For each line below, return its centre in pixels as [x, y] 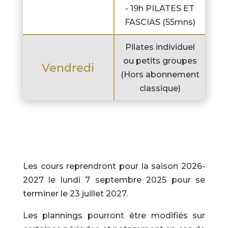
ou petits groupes [160, 61]
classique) [160, 89]
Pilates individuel [160, 47]
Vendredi [68, 68]
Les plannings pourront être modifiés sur [114, 216]
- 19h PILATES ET [160, 9]
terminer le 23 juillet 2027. [75, 194]
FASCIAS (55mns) [160, 22]
